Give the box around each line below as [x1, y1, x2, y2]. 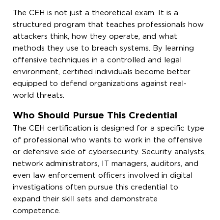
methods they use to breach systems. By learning [13, 45, 194, 52]
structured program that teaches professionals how [13, 21, 204, 28]
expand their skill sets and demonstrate [13, 195, 158, 202]
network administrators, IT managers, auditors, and [13, 160, 199, 167]
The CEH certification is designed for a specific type [13, 125, 205, 132]
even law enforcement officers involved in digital [13, 172, 193, 179]
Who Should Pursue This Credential [13, 111, 178, 120]
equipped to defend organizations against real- [13, 80, 187, 87]
